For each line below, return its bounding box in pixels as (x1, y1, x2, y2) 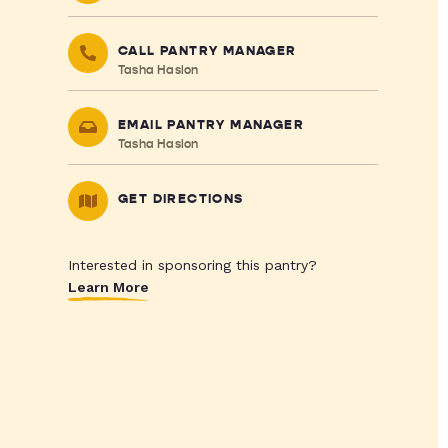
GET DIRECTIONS (117, 191, 244, 207)
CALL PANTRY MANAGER (117, 43, 297, 59)
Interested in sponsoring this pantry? (67, 257, 317, 273)
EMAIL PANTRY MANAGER (117, 117, 304, 133)
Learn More (67, 279, 149, 295)
